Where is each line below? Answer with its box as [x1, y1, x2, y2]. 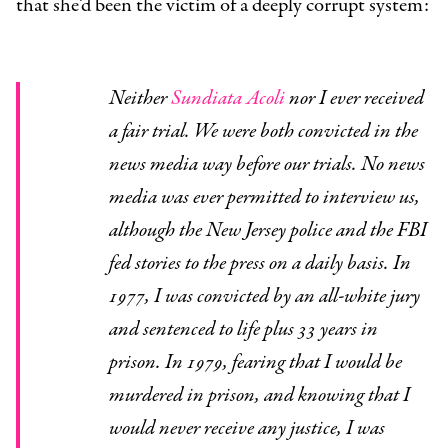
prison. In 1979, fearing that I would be [108, 348, 402, 378]
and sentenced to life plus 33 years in [108, 315, 378, 345]
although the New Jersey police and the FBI [108, 216, 427, 246]
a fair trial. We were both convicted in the [108, 117, 418, 147]
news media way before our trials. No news [108, 150, 425, 180]
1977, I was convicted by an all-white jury [108, 282, 420, 312]
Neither [123, 84, 171, 114]
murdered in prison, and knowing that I [108, 381, 410, 411]
